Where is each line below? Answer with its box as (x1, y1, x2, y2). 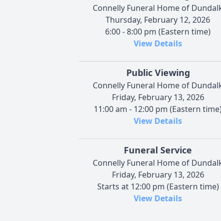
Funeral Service (124, 144, 192, 156)
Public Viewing (126, 66, 190, 78)
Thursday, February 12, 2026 (106, 14, 210, 25)
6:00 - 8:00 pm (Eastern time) (105, 26, 211, 37)
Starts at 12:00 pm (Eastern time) (97, 181, 219, 192)
